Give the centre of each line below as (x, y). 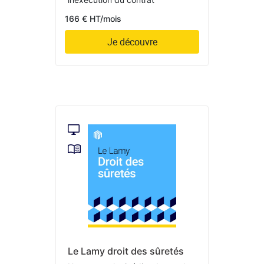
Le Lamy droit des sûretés (126, 251)
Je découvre (132, 42)
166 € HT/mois (93, 19)
